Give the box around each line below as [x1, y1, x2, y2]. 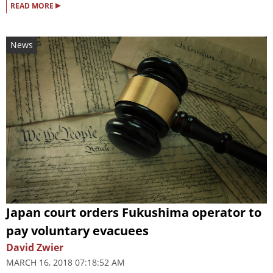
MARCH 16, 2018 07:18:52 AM [6, 257, 125, 269]
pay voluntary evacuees [6, 222, 149, 239]
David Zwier [6, 241, 63, 255]
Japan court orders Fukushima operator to [6, 204, 261, 221]
